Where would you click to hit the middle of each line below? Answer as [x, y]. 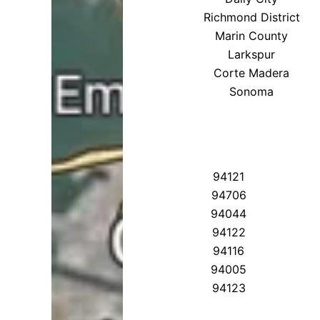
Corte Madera [252, 72]
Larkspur [252, 54]
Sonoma [252, 91]
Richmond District [251, 17]
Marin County [252, 35]
